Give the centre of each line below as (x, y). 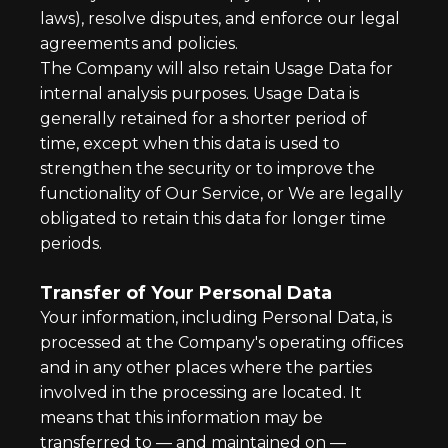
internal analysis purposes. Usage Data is (199, 93)
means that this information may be (181, 417)
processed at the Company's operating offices (221, 342)
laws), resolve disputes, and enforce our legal (220, 18)
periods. (71, 243)
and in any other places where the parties (206, 367)
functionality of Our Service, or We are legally (221, 193)
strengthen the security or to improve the (207, 168)
